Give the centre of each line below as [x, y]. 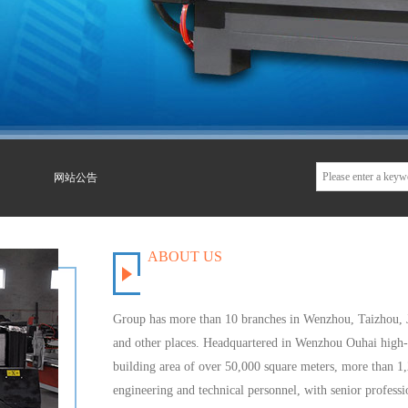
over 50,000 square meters [266, 367]
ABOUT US [185, 256]
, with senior [329, 390]
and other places [154, 343]
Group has [139, 319]
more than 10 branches [228, 319]
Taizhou [378, 319]
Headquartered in [247, 343]
